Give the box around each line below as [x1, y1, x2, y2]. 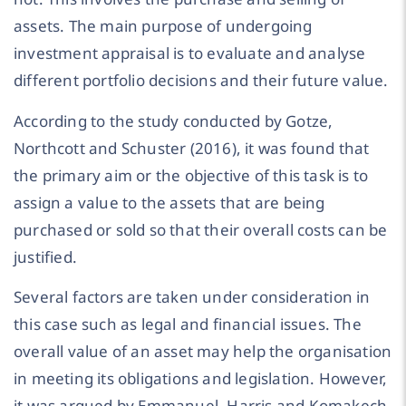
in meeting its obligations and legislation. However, [14, 368, 388, 390]
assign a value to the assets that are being [14, 191, 325, 213]
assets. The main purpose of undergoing [14, 15, 313, 37]
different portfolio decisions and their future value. [14, 70, 389, 92]
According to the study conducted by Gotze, [14, 110, 333, 131]
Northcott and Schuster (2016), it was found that [14, 137, 370, 159]
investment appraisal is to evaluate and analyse [14, 43, 366, 64]
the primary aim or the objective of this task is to [14, 164, 369, 186]
